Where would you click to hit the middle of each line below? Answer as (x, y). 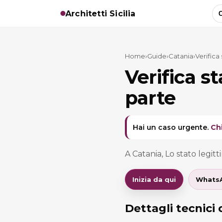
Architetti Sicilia (101, 13)
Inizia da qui (154, 179)
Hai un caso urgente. (172, 127)
